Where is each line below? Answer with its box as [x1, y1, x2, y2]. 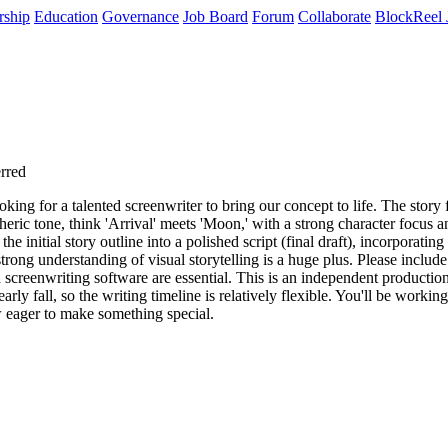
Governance [102, 8, 179, 25]
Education [34, 8, 98, 25]
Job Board [183, 8, 248, 25]
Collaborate [298, 8, 371, 25]
